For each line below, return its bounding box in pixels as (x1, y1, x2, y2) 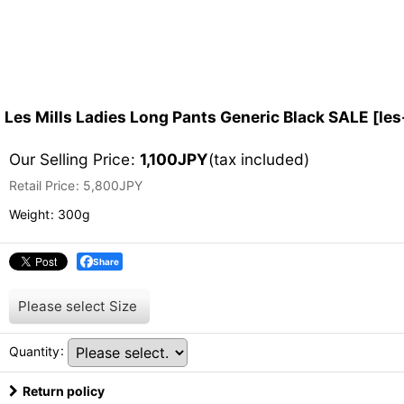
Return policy (23, 382, 105, 399)
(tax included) (208, 149, 309, 169)
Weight (9, 206, 50, 222)
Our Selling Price (9, 149, 130, 169)
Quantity (9, 343, 60, 359)
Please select (18, 297, 106, 315)
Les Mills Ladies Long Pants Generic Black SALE (5, 106, 369, 126)
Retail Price (9, 177, 75, 193)
